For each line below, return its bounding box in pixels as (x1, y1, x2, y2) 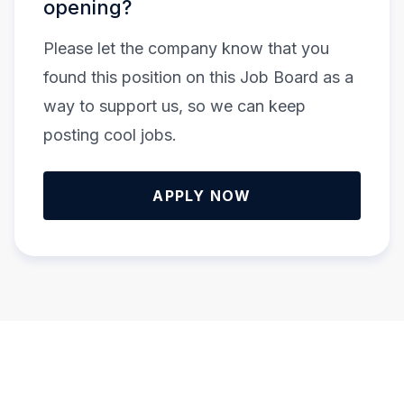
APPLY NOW (152, 187, 252, 206)
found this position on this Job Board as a (43, 68, 353, 87)
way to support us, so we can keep (43, 96, 306, 116)
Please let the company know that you (43, 39, 329, 59)
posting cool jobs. (43, 125, 177, 145)
